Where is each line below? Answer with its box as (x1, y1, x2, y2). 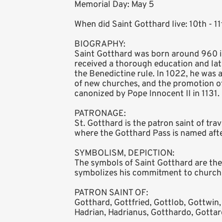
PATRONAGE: (74, 108, 126, 120)
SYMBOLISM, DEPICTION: (74, 148, 174, 160)
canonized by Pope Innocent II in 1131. (74, 88, 220, 100)
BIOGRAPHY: (74, 39, 125, 51)
